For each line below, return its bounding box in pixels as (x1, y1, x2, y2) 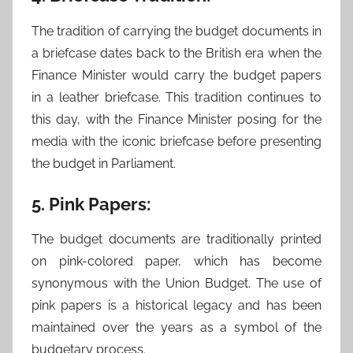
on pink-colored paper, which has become (32, 254, 321, 269)
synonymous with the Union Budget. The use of (32, 276, 321, 291)
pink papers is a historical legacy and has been (32, 298, 321, 313)
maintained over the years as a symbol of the (32, 320, 321, 335)
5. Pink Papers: (32, 193, 150, 214)
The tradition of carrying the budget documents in (32, 23, 321, 39)
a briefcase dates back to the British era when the (32, 45, 321, 61)
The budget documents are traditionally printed (32, 232, 321, 247)
